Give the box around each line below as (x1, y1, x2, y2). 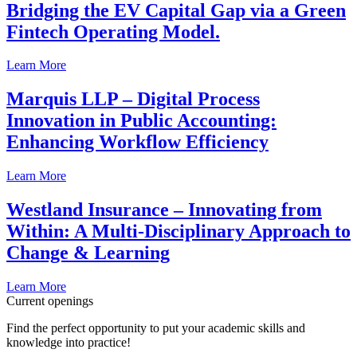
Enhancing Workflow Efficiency (6, 131, 269, 153)
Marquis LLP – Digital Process (6, 88, 260, 110)
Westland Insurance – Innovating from (6, 199, 322, 221)
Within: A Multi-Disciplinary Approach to (6, 221, 351, 242)
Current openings (6, 294, 93, 308)
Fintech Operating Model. (6, 21, 220, 42)
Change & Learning (6, 242, 170, 264)
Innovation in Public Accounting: (6, 110, 277, 131)
